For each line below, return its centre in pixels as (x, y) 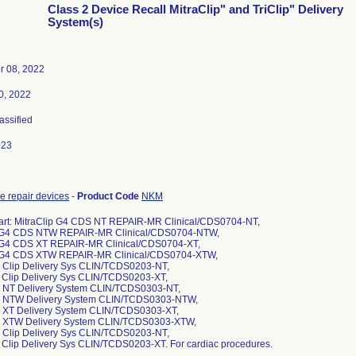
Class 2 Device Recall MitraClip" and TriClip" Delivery (195, 10)
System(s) (75, 22)
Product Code (109, 196)
